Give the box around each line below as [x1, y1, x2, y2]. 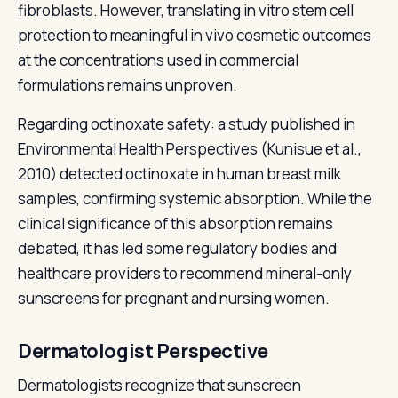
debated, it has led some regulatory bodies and [18, 238, 337, 259]
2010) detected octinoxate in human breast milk [18, 163, 341, 184]
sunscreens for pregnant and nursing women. [18, 288, 330, 308]
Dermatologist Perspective [18, 338, 268, 364]
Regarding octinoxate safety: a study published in [18, 114, 355, 134]
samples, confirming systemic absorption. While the [18, 188, 372, 209]
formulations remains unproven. [18, 75, 237, 95]
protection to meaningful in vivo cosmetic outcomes [18, 25, 371, 45]
